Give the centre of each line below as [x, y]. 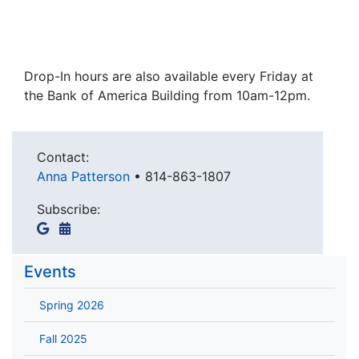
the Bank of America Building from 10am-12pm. [167, 96]
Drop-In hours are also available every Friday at [169, 77]
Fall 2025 [63, 339]
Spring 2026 [72, 305]
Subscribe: [69, 210]
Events [50, 272]
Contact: [63, 157]
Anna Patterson [85, 177]
